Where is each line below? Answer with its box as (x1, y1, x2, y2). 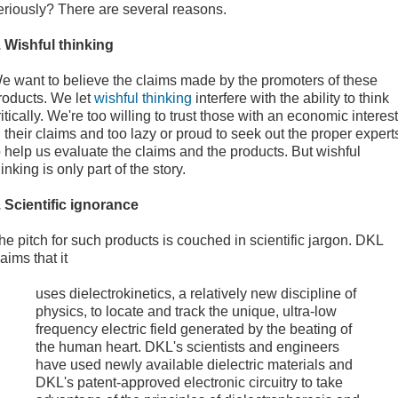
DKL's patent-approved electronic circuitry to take (36, 375, 343, 391)
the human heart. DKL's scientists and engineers (36, 339, 339, 355)
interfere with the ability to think (192, 91, 389, 107)
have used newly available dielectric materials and (36, 357, 353, 373)
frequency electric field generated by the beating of (36, 322, 352, 338)
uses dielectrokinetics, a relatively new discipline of (36, 286, 356, 302)
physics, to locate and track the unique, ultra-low (36, 304, 337, 320)
